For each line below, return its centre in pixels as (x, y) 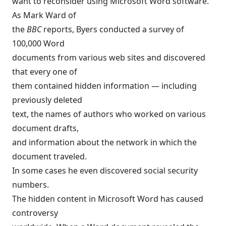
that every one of (45, 72)
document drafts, (45, 128)
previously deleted (47, 100)
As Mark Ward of (44, 15)
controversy (35, 213)
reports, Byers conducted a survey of (113, 29)
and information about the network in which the (104, 142)
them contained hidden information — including (104, 86)
